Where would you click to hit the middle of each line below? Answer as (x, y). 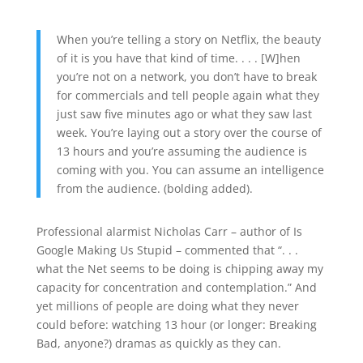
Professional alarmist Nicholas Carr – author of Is (169, 231)
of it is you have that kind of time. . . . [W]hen (178, 58)
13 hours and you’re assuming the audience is (181, 151)
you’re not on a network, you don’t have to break (186, 77)
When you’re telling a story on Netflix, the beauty (188, 39)
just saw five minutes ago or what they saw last (184, 114)
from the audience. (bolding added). (154, 188)
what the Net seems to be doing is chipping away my (179, 269)
